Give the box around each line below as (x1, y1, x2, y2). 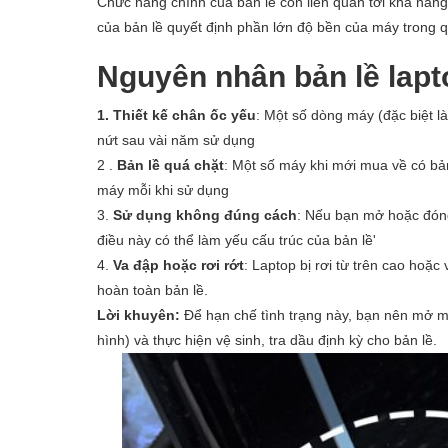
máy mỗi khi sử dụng (97, 182, 229, 198)
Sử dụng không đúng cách (113, 207, 297, 223)
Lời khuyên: (97, 307, 180, 323)
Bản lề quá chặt (117, 157, 224, 173)
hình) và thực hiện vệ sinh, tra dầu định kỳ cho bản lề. (97, 332, 437, 348)
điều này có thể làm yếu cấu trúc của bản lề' (97, 232, 376, 248)
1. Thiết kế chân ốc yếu (97, 107, 256, 123)
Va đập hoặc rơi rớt (113, 257, 244, 273)
